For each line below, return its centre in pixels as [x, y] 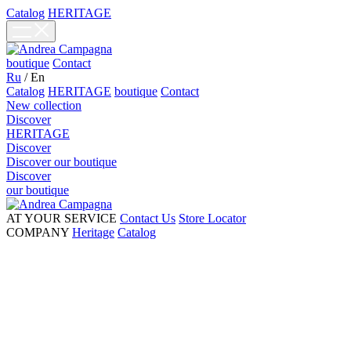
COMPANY [38, 232]
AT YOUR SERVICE [62, 218]
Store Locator [212, 218]
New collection [44, 105]
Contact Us [148, 218]
